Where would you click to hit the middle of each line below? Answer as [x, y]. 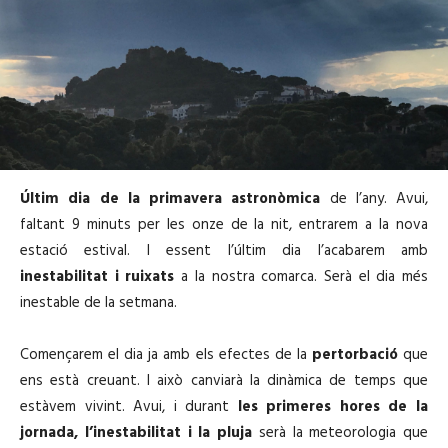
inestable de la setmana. [98, 302]
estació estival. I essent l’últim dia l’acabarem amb [224, 250]
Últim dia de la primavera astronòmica [170, 198]
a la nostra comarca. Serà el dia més [301, 276]
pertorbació [354, 354]
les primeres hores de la [333, 406]
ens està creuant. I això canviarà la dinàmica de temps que [224, 380]
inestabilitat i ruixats [97, 276]
